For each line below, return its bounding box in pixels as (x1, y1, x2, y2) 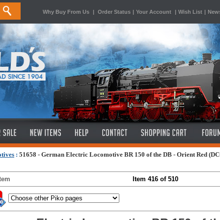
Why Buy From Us (43, 9, 89, 15)
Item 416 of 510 (132, 175, 178, 183)
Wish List (178, 9, 202, 15)
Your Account (136, 9, 173, 15)
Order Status (98, 9, 131, 15)
